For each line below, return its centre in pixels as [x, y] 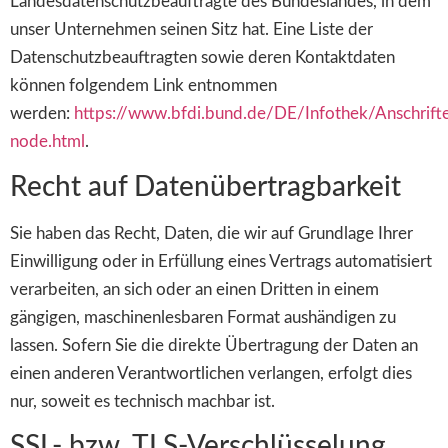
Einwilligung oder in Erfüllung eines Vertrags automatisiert [221, 261]
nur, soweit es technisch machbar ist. [142, 401]
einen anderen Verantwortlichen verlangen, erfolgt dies [211, 373]
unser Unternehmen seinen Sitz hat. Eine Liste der [191, 30]
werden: [42, 114]
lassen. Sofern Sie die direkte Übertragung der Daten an [214, 345]
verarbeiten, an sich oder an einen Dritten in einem [194, 289]
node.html [47, 142]
